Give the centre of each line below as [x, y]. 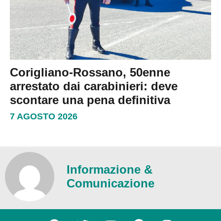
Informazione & [110, 170]
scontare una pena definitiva [90, 100]
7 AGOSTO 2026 [44, 117]
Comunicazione [110, 184]
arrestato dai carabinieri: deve [94, 86]
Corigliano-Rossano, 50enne [90, 73]
